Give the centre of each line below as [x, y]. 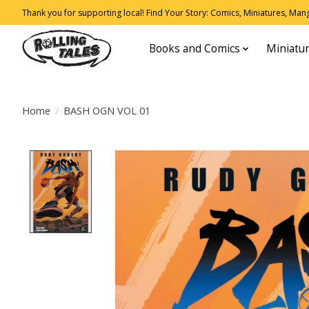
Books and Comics [195, 49]
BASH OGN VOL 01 [107, 110]
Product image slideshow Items [189, 158]
